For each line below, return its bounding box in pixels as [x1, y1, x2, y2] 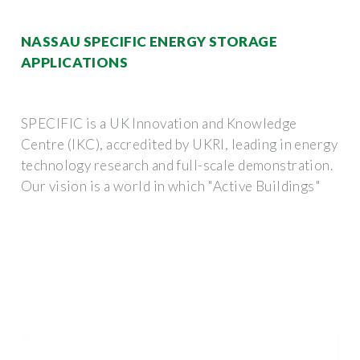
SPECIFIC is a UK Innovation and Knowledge [21, 114, 297, 132]
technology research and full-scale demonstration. [21, 156, 333, 174]
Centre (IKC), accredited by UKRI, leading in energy [21, 135, 338, 153]
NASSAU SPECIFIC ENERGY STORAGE [21, 32, 277, 50]
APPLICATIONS [21, 53, 129, 71]
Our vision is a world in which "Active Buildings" [21, 177, 321, 194]
